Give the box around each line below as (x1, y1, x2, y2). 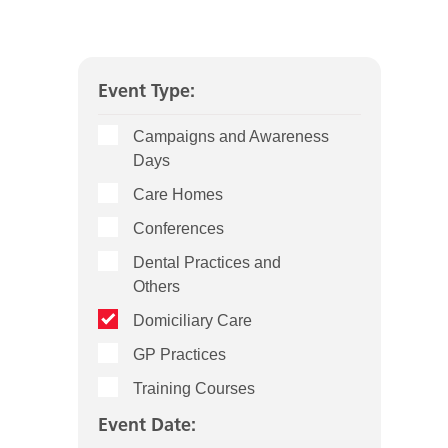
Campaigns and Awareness (133, 128, 330, 146)
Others (133, 278, 181, 296)
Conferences (133, 220, 225, 238)
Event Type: (98, 79, 196, 103)
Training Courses (133, 380, 256, 398)
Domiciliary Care (133, 312, 253, 330)
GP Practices (133, 346, 227, 364)
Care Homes (133, 186, 224, 204)
